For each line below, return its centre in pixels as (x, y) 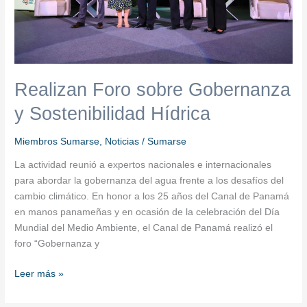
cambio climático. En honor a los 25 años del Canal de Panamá (152, 197)
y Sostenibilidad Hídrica (113, 114)
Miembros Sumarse (57, 141)
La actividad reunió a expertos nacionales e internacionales (143, 165)
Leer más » (39, 273)
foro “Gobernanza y (57, 244)
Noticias (122, 141)
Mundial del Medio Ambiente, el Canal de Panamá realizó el (144, 228)
